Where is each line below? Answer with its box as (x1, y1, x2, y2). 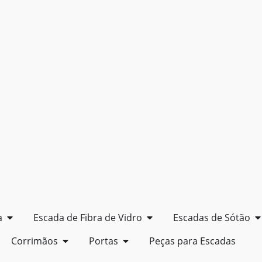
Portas (89, 235, 118, 247)
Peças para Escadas (149, 235, 236, 247)
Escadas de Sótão (173, 211, 250, 224)
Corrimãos (11, 235, 58, 247)
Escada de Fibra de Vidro (33, 211, 142, 224)
